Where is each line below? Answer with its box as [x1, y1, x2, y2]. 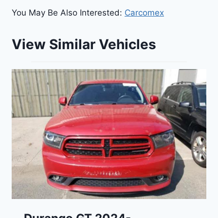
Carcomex [125, 8, 164, 18]
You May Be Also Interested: [12, 8, 125, 18]
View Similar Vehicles [12, 36, 156, 53]
